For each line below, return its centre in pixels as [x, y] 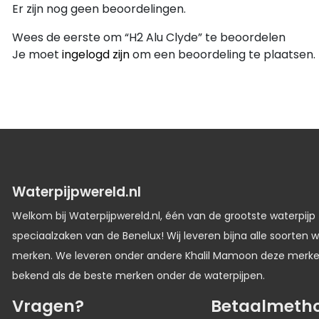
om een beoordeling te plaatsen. [223, 55]
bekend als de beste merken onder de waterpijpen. [138, 276]
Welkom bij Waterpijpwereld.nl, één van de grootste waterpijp [164, 216]
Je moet [37, 55]
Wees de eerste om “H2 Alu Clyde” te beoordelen [149, 38]
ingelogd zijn [96, 55]
